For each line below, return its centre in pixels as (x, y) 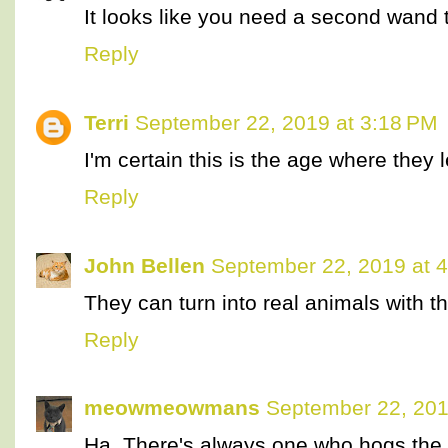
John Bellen (144, 265)
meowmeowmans (172, 408)
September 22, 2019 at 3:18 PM (286, 122)
